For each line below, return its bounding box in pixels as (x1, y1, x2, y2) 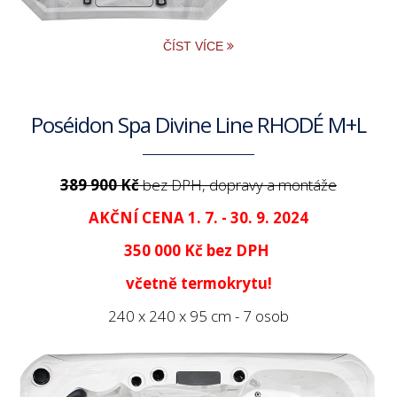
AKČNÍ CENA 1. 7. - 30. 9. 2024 (89, 206, 308, 228)
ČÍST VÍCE (163, 38, 227, 53)
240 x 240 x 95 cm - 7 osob (108, 305, 289, 326)
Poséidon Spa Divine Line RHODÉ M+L (31, 109, 366, 139)
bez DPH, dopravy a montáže (143, 174, 337, 195)
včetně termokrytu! (125, 272, 272, 293)
